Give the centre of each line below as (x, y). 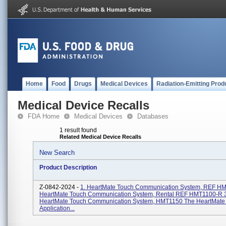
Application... (57, 208)
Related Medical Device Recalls (100, 137)
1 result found (78, 130)
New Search (57, 153)
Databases (153, 116)
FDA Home (44, 116)
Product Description (68, 167)
